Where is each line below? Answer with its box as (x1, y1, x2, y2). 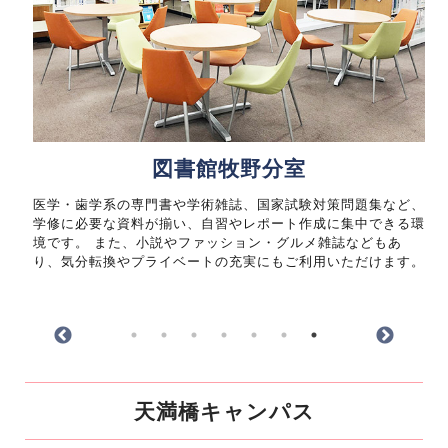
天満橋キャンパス (133, 396, 315, 426)
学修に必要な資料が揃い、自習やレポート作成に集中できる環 (32, 212, 425, 232)
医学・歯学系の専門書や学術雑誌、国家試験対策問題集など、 (32, 193, 425, 213)
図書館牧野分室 (151, 152, 306, 182)
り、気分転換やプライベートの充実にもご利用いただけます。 (32, 250, 425, 270)
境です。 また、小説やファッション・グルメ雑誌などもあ (32, 231, 402, 251)
